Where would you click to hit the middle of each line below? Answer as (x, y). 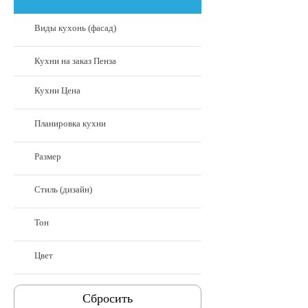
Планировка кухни (70, 123)
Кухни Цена (57, 90)
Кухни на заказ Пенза (75, 61)
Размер (48, 156)
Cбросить (108, 298)
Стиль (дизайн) (63, 189)
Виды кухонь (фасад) (75, 28)
